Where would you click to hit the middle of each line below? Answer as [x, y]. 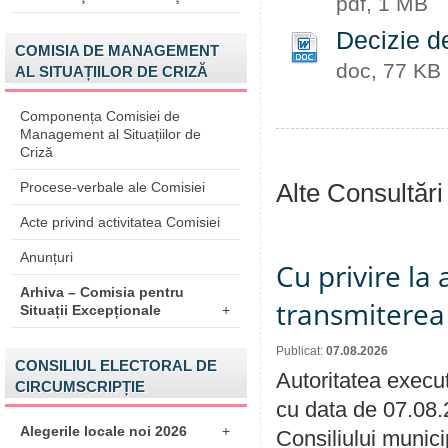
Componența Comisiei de [100, 116]
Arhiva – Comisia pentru [102, 292]
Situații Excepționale [90, 310]
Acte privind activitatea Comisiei [120, 222]
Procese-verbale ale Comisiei [112, 187]
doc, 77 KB [388, 70]
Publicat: [301, 351]
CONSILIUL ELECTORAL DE [116, 365]
